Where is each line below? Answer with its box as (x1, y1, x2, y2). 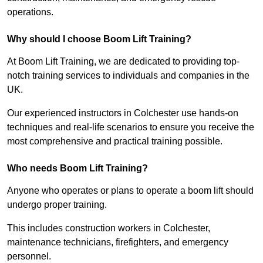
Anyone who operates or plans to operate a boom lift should (7, 186, 254, 196)
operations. (7, 7, 53, 18)
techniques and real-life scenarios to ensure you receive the (7, 122, 254, 133)
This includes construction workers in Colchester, (7, 223, 210, 234)
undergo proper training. (7, 200, 107, 210)
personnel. (7, 251, 51, 262)
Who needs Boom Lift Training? (7, 163, 148, 174)
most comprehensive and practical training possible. (7, 136, 222, 147)
